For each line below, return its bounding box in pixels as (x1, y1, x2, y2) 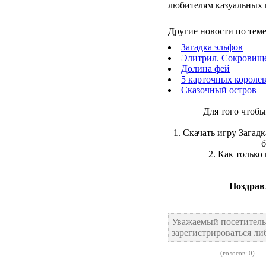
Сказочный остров (181, 85, 256, 95)
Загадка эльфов (181, 42, 243, 52)
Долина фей (181, 64, 230, 74)
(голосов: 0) (218, 249, 255, 256)
